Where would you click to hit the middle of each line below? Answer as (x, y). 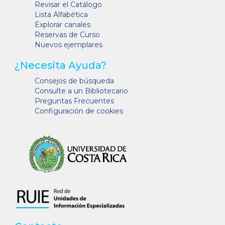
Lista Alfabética (61, 14)
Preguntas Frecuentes (74, 101)
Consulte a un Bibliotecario (81, 91)
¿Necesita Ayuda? (61, 65)
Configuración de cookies (79, 111)
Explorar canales (63, 24)
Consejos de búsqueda (74, 81)
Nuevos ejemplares (69, 44)
